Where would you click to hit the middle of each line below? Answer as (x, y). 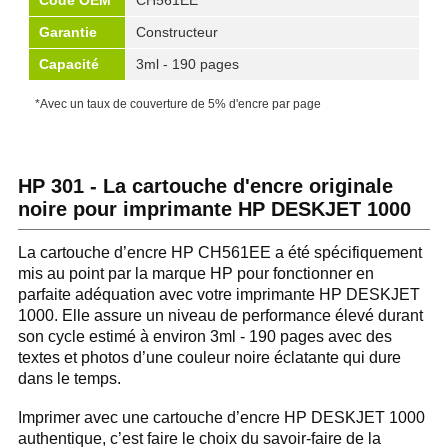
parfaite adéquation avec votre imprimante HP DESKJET (219, 294)
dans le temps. (69, 378)
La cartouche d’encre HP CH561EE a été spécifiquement (220, 252)
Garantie (68, 32)
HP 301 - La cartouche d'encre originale (205, 186)
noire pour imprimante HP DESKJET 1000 (214, 209)
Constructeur (177, 32)
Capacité (69, 64)
